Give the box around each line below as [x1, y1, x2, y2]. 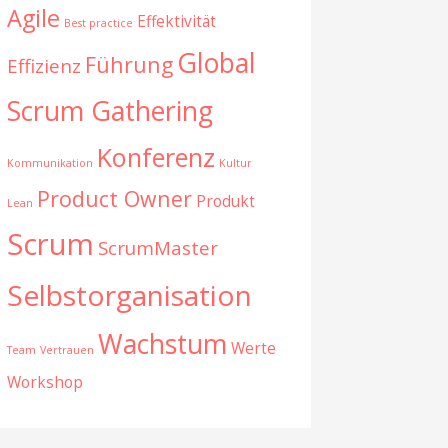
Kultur [218, 156, 252, 171]
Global [176, 45, 256, 82]
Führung [84, 50, 173, 80]
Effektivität [136, 10, 216, 33]
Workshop [6, 371, 83, 394]
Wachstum [97, 326, 227, 363]
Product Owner [36, 184, 192, 214]
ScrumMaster [97, 235, 218, 261]
